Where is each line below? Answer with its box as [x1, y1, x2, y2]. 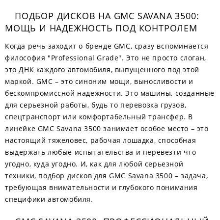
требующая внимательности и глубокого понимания [5, 183, 198, 192]
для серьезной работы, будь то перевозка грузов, [5, 100, 187, 110]
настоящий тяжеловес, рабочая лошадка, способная [5, 136, 196, 145]
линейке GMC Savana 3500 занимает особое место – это [5, 124, 209, 133]
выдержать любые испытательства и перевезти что [5, 147, 196, 157]
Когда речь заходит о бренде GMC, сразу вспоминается [5, 41, 209, 51]
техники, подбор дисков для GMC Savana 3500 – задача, [5, 171, 208, 180]
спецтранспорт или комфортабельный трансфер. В [5, 112, 193, 121]
